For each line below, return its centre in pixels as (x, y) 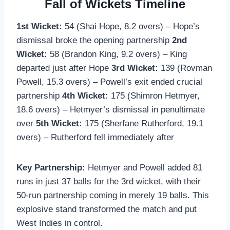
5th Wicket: (59, 123)
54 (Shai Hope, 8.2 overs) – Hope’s (131, 26)
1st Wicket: (39, 26)
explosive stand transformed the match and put (107, 209)
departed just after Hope (64, 68)
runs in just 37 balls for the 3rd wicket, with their (109, 181)
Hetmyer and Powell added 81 (144, 167)
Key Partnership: (51, 167)
